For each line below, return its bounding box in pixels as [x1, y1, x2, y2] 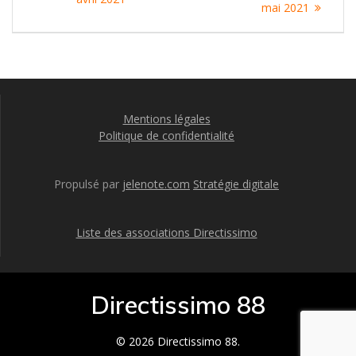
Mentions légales [122, 111, 211, 126]
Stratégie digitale [193, 176, 279, 192]
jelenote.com [122, 176, 190, 192]
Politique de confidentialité [99, 128, 234, 143]
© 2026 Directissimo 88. [116, 334, 240, 349]
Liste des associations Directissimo [75, 225, 257, 240]
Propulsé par [54, 176, 122, 192]
